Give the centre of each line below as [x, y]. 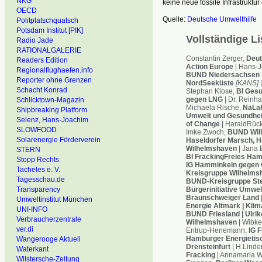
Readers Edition [42, 60]
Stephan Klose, [211, 91]
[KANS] [246, 83]
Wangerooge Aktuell [49, 239]
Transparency [38, 189]
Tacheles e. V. [38, 170]
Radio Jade [35, 40]
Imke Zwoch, [206, 132]
